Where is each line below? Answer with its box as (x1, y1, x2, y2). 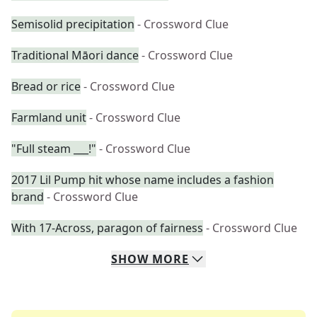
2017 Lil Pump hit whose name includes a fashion (11, 172, 274, 188)
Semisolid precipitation (11, 16, 134, 32)
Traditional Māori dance (11, 47, 139, 63)
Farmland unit (11, 110, 86, 125)
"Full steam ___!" (11, 141, 96, 156)
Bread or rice (11, 79, 81, 94)
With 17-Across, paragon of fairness (11, 220, 203, 236)
